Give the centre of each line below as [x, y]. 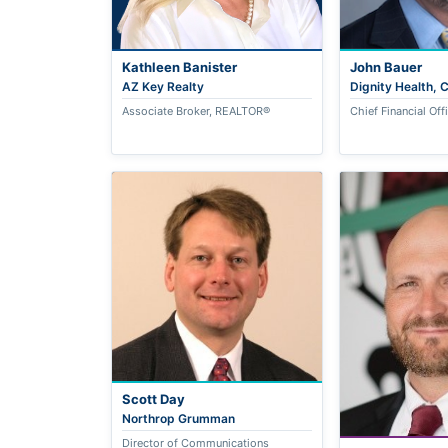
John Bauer [385, 67]
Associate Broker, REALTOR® [196, 111]
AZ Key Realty [163, 87]
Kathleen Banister [180, 67]
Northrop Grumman [179, 418]
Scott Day [154, 399]
